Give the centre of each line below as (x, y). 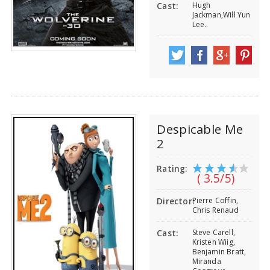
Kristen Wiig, (213, 242)
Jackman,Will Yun (221, 14)
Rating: (172, 169)
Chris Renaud (215, 210)
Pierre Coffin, (215, 201)
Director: (176, 202)
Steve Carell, (213, 233)
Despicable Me (200, 129)
